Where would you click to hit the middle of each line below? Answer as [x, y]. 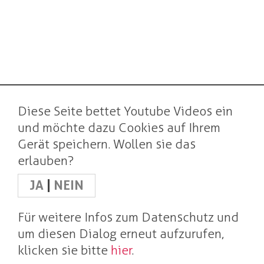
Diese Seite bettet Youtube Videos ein [125, 111]
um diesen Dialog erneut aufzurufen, [121, 234]
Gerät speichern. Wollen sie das [107, 144]
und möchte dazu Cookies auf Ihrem [119, 128]
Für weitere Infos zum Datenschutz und [128, 217]
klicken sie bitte [64, 250]
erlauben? [46, 161]
